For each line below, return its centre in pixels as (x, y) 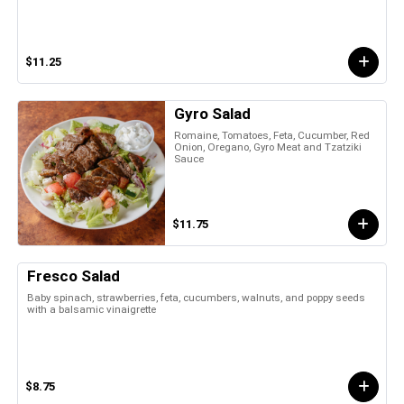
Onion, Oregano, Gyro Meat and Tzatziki (268, 147)
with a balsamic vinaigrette (92, 309)
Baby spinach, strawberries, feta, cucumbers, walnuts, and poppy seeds (196, 297)
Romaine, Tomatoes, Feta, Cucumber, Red (272, 135)
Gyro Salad (213, 113)
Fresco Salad (73, 275)
